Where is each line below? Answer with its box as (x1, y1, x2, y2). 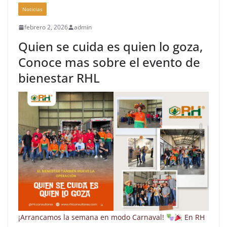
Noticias (22, 6, 43, 13)
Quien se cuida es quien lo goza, (18, 38, 203, 55)
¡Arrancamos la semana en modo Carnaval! (18, 212, 166, 222)
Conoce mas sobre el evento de (18, 54, 200, 71)
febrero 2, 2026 (24, 23, 68, 32)
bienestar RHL (18, 69, 100, 87)
